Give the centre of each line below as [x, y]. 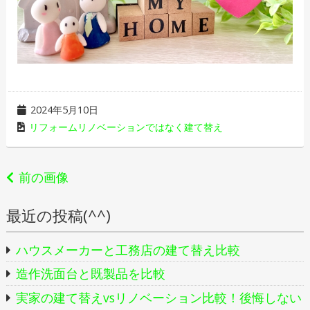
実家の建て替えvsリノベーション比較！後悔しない [159, 297]
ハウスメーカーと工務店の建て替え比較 [128, 249]
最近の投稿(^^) [58, 215]
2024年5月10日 [65, 110]
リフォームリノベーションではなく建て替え [126, 127]
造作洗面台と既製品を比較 [91, 274]
